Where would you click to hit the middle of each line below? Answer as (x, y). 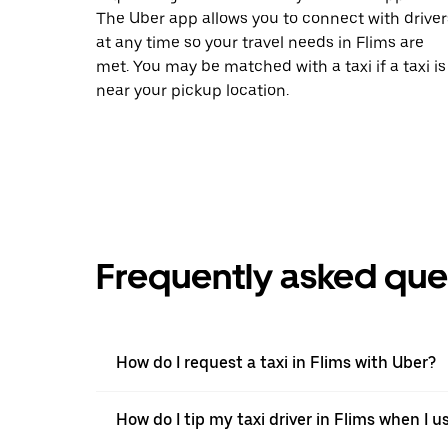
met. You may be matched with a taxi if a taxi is (271, 66)
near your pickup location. (192, 90)
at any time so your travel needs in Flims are (260, 42)
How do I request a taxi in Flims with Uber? (276, 362)
